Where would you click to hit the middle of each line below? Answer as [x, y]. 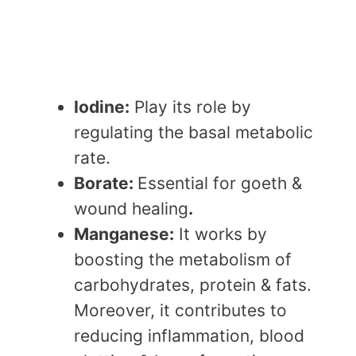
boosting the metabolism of [183, 260]
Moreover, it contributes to [180, 311]
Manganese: [124, 234]
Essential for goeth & [220, 184]
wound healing [131, 209]
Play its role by [190, 107]
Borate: [106, 184]
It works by [221, 234]
